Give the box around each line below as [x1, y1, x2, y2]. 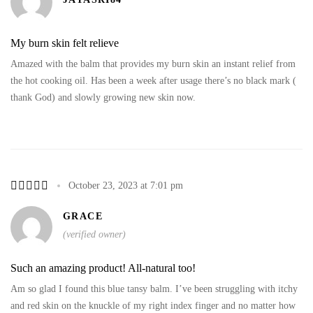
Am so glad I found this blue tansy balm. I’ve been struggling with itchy [10, 283, 298, 294]
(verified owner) [63, 229, 126, 240]
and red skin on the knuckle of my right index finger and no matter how [10, 300, 296, 311]
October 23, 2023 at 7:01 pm [68, 180, 183, 191]
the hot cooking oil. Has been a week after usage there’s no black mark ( [10, 75, 296, 86]
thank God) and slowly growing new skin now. [10, 92, 196, 103]
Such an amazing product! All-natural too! [10, 261, 196, 274]
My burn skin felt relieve [10, 36, 119, 49]
